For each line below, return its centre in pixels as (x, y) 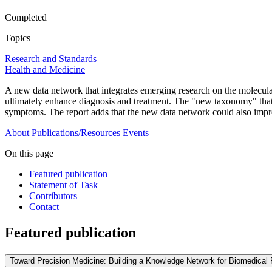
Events (136, 133)
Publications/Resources (76, 133)
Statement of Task (63, 185)
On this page (29, 154)
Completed (26, 18)
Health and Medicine (45, 70)
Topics (18, 38)
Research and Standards (51, 59)
